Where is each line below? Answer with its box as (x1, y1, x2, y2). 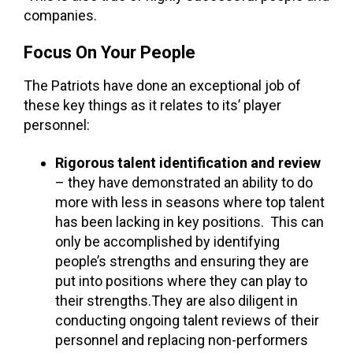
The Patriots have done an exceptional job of (24, 77, 301, 95)
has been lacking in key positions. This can (55, 213, 324, 230)
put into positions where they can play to (55, 272, 307, 289)
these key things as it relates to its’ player (24, 97, 281, 114)
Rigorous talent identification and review (55, 154, 321, 171)
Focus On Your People (24, 43, 195, 63)
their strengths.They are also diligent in (55, 292, 298, 309)
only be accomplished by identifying (55, 232, 280, 250)
